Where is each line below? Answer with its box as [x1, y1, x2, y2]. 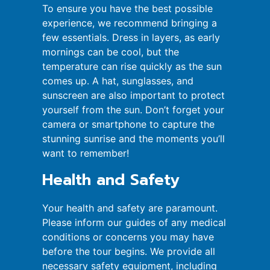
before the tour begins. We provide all [42, 245, 215, 257]
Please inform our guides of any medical [42, 216, 226, 228]
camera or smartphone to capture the [42, 118, 215, 131]
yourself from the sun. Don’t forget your [42, 104, 224, 116]
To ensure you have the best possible [42, 2, 213, 15]
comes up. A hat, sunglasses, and [42, 75, 193, 87]
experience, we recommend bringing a [42, 17, 217, 30]
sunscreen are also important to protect [42, 89, 225, 102]
